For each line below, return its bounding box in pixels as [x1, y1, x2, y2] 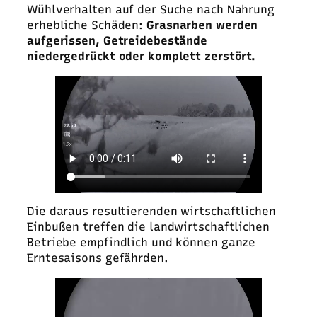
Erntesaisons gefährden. [27, 251, 168, 265]
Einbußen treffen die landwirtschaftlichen [27, 220, 270, 234]
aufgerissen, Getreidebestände [27, 34, 208, 48]
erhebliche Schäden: [27, 18, 146, 33]
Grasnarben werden [146, 18, 258, 33]
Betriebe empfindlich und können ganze [27, 236, 256, 250]
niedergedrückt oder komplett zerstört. [27, 50, 256, 64]
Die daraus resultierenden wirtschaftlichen [27, 204, 276, 219]
